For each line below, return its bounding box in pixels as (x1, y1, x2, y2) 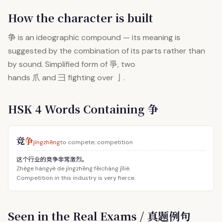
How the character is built (8, 10, 153, 25)
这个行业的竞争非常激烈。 (16, 155, 88, 164)
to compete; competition (60, 138, 133, 146)
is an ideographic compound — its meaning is (16, 32, 180, 43)
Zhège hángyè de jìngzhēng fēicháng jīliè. (16, 165, 130, 172)
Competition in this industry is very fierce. (16, 174, 135, 182)
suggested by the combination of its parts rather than (8, 46, 205, 56)
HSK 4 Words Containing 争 (8, 101, 159, 116)
